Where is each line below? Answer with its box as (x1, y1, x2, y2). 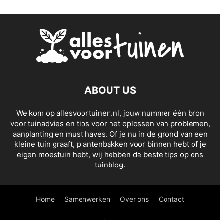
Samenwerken (64, 195, 110, 204)
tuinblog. (95, 160, 125, 170)
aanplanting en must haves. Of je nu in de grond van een (12, 129, 208, 139)
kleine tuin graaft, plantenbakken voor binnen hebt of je (14, 139, 206, 149)
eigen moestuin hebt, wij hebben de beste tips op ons (17, 150, 203, 160)
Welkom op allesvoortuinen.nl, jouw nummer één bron (16, 109, 204, 118)
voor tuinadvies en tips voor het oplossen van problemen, (10, 119, 210, 129)
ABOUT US (84, 84, 136, 97)
